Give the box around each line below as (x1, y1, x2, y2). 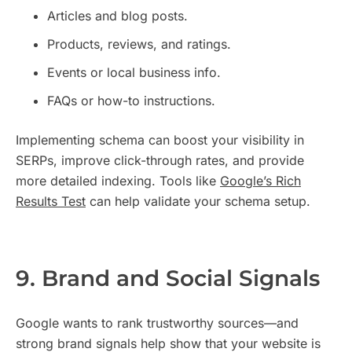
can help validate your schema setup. (86, 193, 310, 210)
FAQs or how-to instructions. (47, 93, 215, 109)
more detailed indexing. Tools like (16, 173, 220, 189)
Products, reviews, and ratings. (47, 36, 231, 53)
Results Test (16, 193, 86, 210)
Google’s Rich (220, 173, 301, 189)
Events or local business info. (47, 64, 221, 81)
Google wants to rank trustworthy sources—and (16, 315, 299, 332)
